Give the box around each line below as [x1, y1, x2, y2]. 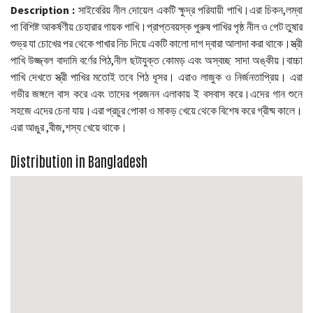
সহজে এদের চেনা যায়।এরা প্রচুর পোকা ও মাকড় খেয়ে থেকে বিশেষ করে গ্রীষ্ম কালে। [10, 103, 303, 117]
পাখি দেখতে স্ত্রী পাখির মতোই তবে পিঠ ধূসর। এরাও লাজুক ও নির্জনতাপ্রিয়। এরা [10, 69, 303, 84]
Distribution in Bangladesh [10, 151, 147, 170]
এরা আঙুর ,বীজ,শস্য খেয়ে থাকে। [10, 119, 127, 134]
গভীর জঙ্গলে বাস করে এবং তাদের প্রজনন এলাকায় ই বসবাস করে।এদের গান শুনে [10, 86, 303, 101]
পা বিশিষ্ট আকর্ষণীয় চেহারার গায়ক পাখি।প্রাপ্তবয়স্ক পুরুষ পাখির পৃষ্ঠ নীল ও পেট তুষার [10, 19, 303, 34]
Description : [10, 2, 75, 17]
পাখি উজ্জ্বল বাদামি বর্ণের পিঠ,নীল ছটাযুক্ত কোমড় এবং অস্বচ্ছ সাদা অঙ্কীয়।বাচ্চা [10, 52, 303, 67]
